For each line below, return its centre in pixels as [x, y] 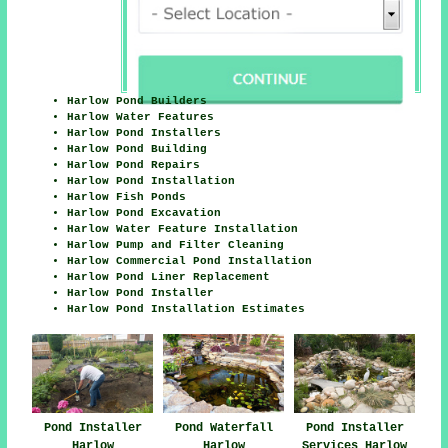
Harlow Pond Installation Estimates [186, 308]
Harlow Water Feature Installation [183, 228]
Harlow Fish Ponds [127, 196]
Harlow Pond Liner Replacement [169, 276]
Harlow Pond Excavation [144, 212]
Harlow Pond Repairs [134, 164]
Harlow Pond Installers [144, 132]
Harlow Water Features [141, 116]
